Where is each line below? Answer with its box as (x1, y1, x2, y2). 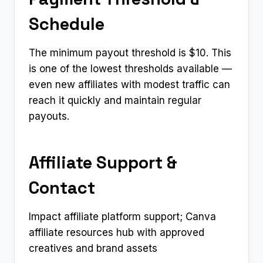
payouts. (29, 110, 69, 122)
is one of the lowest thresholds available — (29, 62, 232, 75)
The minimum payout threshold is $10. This (29, 46, 231, 59)
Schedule (29, 13, 104, 35)
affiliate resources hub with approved (29, 226, 204, 238)
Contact (29, 177, 95, 199)
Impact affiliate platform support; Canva (29, 210, 216, 222)
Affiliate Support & (29, 151, 177, 174)
